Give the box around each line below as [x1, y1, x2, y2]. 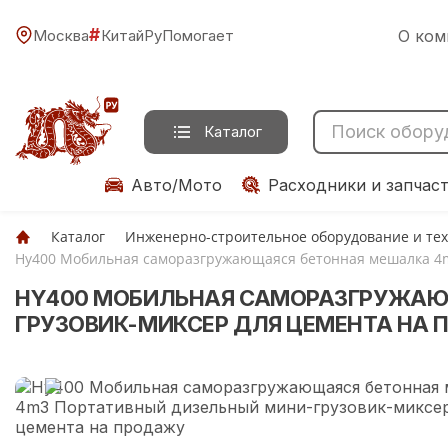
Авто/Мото [131, 175, 222, 195]
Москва [33, 25, 89, 45]
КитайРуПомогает [101, 25, 234, 45]
